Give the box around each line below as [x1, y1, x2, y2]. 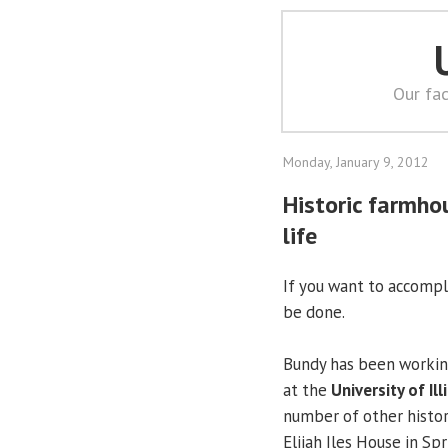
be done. [283, 300, 345, 323]
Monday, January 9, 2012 [283, 153, 429, 171]
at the [283, 378, 331, 401]
